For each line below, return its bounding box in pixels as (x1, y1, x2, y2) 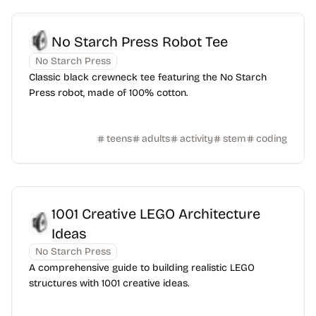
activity (180, 133, 213, 145)
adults (142, 133, 170, 145)
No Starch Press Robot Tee (51, 33, 228, 50)
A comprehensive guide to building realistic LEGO (29, 262, 255, 274)
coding (256, 133, 287, 145)
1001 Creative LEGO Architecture (51, 205, 260, 222)
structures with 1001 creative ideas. (29, 277, 189, 289)
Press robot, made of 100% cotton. (29, 87, 188, 99)
